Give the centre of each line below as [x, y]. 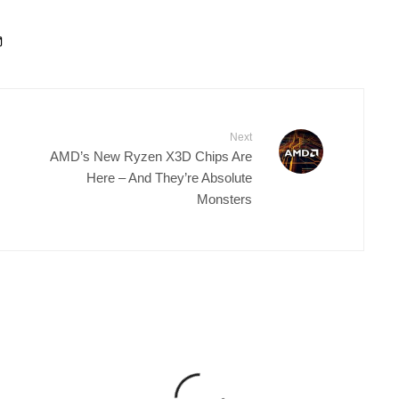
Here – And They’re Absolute [169, 177]
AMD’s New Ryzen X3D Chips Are [151, 156]
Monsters [224, 199]
